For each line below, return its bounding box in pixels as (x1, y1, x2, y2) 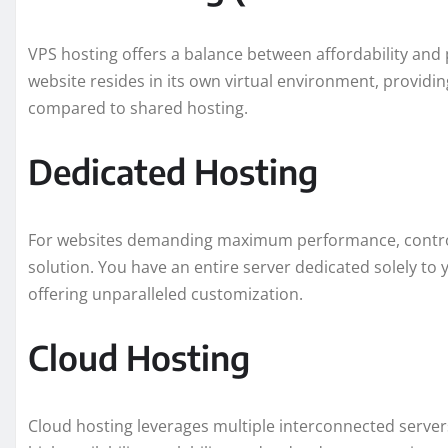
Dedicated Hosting (28, 150, 318, 193)
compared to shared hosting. (28, 97, 248, 120)
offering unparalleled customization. (28, 283, 303, 306)
